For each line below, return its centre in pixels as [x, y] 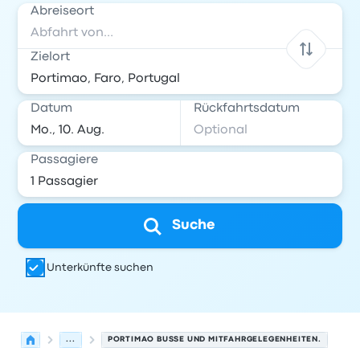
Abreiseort [63, 11]
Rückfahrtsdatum [247, 108]
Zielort [51, 57]
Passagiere [65, 160]
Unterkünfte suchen [100, 268]
